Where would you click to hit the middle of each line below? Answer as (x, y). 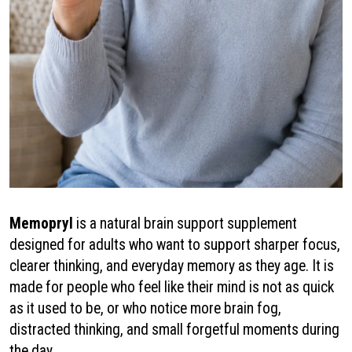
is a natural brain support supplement (185, 224)
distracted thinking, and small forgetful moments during (174, 330)
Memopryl (41, 224)
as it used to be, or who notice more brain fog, (145, 309)
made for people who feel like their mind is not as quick (172, 288)
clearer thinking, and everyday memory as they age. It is (172, 266)
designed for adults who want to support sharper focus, (175, 245)
